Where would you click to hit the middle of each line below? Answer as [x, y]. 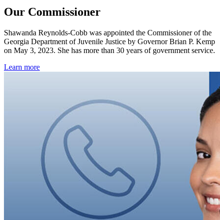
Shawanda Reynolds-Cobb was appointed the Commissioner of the [108, 32]
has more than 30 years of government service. [143, 50]
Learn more [22, 67]
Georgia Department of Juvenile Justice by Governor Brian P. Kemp [110, 41]
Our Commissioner [52, 12]
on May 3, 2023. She [38, 50]
